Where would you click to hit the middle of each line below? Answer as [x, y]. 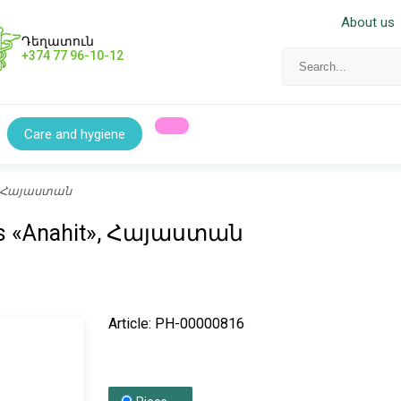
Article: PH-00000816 [177, 324]
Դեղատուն [58, 41]
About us [368, 22]
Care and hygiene [75, 134]
